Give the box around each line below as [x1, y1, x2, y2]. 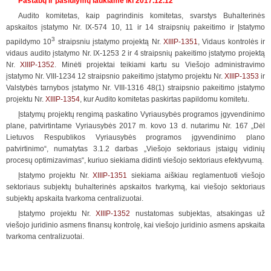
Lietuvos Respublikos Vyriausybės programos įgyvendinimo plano [6, 133, 265, 142]
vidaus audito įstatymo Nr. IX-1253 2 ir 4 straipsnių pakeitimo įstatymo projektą [6, 49, 265, 57]
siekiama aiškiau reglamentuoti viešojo [127, 171, 266, 180]
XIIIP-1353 [224, 72, 259, 80]
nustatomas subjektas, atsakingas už [130, 209, 266, 218]
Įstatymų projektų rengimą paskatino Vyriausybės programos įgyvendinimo [18, 110, 265, 119]
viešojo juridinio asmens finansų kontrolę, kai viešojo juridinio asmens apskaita [6, 221, 265, 229]
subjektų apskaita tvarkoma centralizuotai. [6, 194, 143, 203]
